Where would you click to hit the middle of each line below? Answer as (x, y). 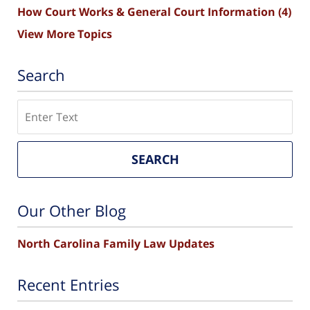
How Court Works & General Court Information (148, 12)
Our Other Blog (72, 211)
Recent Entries (69, 284)
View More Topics (65, 34)
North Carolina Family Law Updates (116, 244)
